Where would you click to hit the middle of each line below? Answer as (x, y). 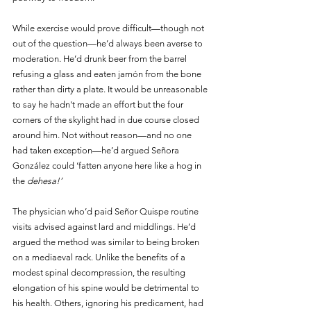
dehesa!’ (44, 180)
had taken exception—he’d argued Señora (97, 150)
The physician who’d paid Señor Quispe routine (107, 211)
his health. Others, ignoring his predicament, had (109, 303)
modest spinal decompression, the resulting (100, 272)
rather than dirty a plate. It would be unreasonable (111, 89)
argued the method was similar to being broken (107, 242)
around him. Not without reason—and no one (103, 135)
